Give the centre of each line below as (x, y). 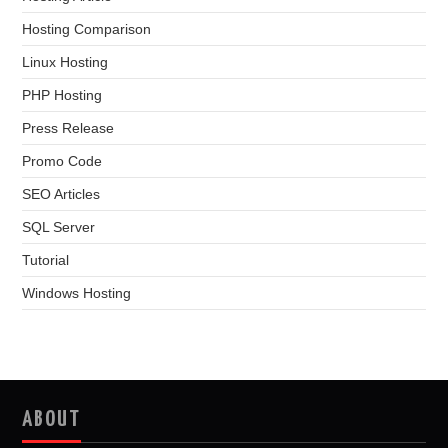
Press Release (68, 128)
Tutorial (46, 260)
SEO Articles (61, 194)
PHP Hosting (62, 95)
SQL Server (59, 227)
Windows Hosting (77, 293)
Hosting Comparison (87, 29)
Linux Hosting (65, 62)
